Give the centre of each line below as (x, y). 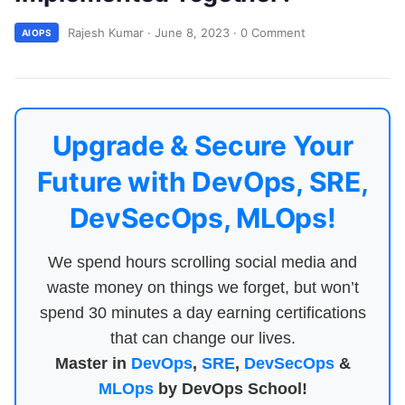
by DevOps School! (230, 389)
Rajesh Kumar (106, 32)
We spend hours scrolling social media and (202, 262)
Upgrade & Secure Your (202, 146)
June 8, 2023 (192, 32)
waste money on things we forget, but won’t (202, 287)
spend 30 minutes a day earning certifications (202, 313)
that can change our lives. (202, 338)
